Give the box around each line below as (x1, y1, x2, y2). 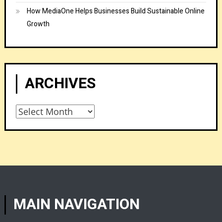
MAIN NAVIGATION (13, 193, 140, 216)
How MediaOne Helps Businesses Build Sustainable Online (26, 5, 205, 16)
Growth (26, 18, 50, 29)
